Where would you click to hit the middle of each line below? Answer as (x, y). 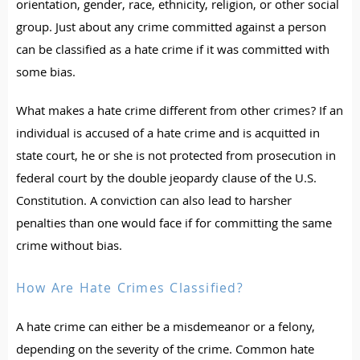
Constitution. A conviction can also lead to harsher (154, 202)
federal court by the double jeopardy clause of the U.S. (166, 180)
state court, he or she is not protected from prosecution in (176, 157)
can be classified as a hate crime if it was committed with (173, 51)
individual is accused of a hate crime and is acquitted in (168, 135)
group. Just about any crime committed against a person (171, 29)
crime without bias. (69, 247)
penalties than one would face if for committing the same (174, 225)
